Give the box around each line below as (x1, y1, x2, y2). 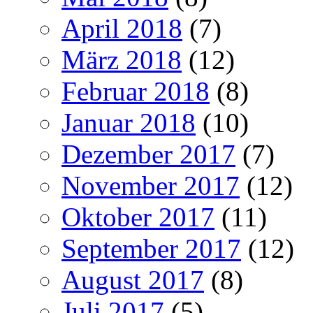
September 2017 (61, 233, 241, 263)
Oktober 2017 (61, 201, 214, 232)
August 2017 (61, 264, 204, 295)
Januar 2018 (61, 107, 196, 138)
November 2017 (61, 170, 240, 201)
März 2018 (61, 44, 182, 75)
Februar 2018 (61, 75, 210, 106)
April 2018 (61, 13, 182, 43)
